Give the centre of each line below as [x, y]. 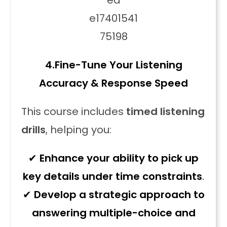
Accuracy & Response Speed [113, 83]
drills [34, 130]
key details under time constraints [112, 176]
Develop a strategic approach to [119, 195]
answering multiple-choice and [113, 213]
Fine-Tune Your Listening [118, 65]
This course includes [74, 111]
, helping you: [79, 130]
